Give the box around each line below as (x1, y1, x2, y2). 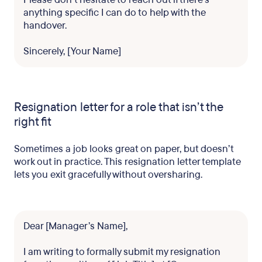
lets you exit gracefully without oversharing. (14, 168, 202, 181)
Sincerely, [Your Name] (23, 44, 121, 58)
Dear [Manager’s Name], (23, 219, 127, 233)
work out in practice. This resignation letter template (14, 155, 241, 168)
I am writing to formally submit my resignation (23, 245, 220, 258)
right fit (14, 114, 51, 130)
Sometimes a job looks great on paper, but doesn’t (14, 142, 233, 156)
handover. (23, 19, 67, 32)
